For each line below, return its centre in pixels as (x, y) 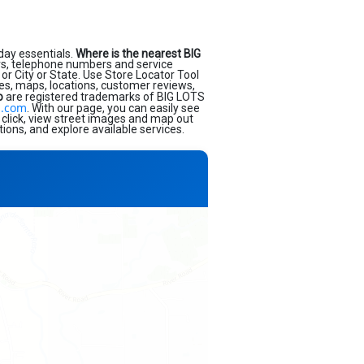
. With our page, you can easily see (113, 108)
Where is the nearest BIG (138, 54)
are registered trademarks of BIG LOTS (104, 97)
